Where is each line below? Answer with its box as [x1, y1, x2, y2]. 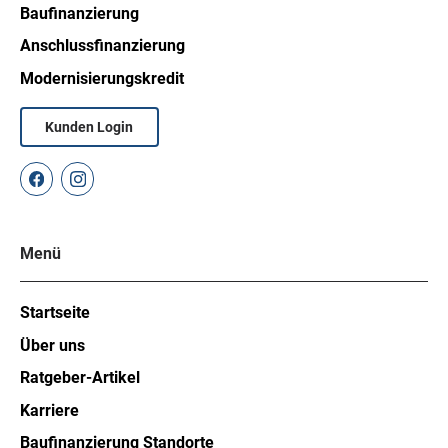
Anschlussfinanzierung [19, 36, 185, 56]
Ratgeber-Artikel [19, 368, 140, 388]
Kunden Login [45, 118, 134, 135]
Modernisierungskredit [19, 68, 184, 88]
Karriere [19, 400, 79, 420]
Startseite [19, 303, 90, 323]
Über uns [19, 335, 85, 355]
